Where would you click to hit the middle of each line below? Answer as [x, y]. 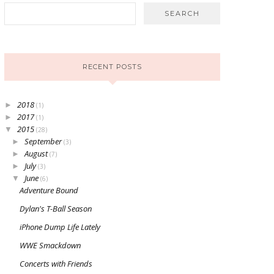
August [37, 154]
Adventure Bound [49, 191]
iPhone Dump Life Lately [60, 227]
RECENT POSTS [112, 66]
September [44, 142]
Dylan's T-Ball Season [56, 209]
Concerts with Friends [56, 264]
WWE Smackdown [50, 246]
